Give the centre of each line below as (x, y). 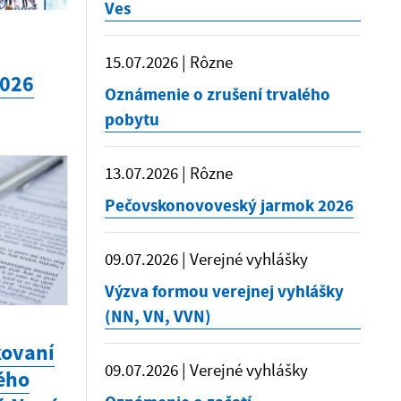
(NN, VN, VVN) (158, 316)
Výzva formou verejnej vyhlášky (224, 291)
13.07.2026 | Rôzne (169, 173)
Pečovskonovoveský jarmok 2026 (229, 205)
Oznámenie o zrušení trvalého (218, 94)
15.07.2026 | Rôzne (169, 62)
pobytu (132, 119)
